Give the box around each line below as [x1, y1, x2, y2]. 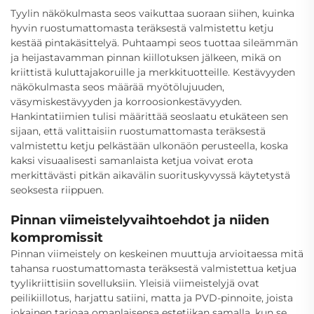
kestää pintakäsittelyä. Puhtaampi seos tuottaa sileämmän [11, 36, 298, 49]
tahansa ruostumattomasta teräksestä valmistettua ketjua [11, 261, 296, 275]
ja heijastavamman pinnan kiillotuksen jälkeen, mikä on [11, 50, 281, 64]
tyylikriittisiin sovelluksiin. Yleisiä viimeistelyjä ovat [11, 276, 259, 289]
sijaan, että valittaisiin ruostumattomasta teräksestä [11, 124, 266, 137]
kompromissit [11, 229, 103, 245]
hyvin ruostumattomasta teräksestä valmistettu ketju [11, 21, 273, 34]
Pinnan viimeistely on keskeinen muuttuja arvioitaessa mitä [11, 247, 303, 260]
